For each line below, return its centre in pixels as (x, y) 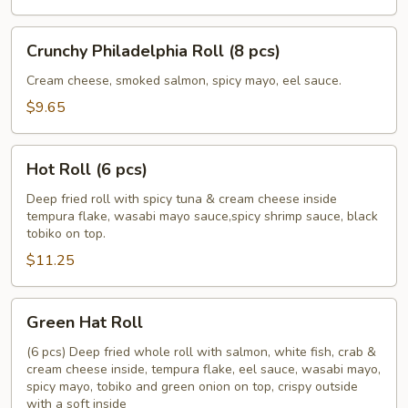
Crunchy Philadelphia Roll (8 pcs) (153, 51)
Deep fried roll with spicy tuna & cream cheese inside (182, 199)
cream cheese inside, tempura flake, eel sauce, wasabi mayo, (204, 369)
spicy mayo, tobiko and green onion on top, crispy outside (192, 387)
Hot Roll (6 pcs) (87, 169)
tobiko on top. (66, 234)
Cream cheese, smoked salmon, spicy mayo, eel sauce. (184, 81)
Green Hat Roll (85, 322)
